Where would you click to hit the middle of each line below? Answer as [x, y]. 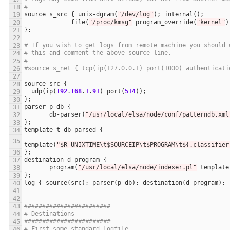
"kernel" [211, 22]
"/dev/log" [136, 15]
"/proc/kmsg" [110, 22]
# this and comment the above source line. [98, 53]
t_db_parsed [76, 130]
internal [179, 15]
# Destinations [49, 214]
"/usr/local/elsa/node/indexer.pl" [137, 168]
